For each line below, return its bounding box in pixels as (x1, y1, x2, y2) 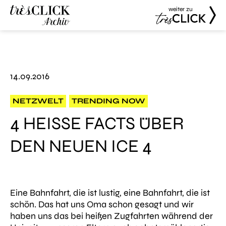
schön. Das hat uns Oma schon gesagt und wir (10, 199, 194, 210)
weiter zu (168, 6, 193, 13)
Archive (10, 47, 40, 59)
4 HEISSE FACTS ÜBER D (10, 113, 184, 134)
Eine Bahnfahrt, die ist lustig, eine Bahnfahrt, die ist (10, 187, 210, 198)
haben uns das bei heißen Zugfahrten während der (10, 210, 213, 221)
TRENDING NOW (72, 96, 145, 105)
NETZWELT (13, 96, 64, 105)
